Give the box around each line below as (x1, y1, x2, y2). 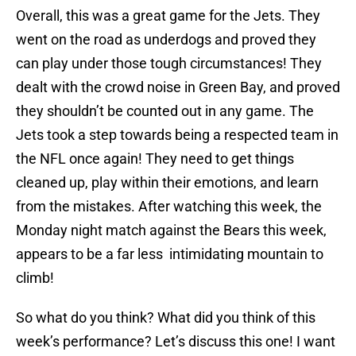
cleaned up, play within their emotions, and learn (16, 174, 319, 192)
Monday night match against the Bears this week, (16, 222, 327, 239)
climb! (16, 269, 54, 287)
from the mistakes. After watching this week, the (16, 198, 322, 215)
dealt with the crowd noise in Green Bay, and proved (16, 79, 340, 96)
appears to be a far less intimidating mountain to (16, 246, 323, 263)
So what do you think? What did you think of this (16, 309, 315, 327)
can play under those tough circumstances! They (16, 55, 322, 72)
